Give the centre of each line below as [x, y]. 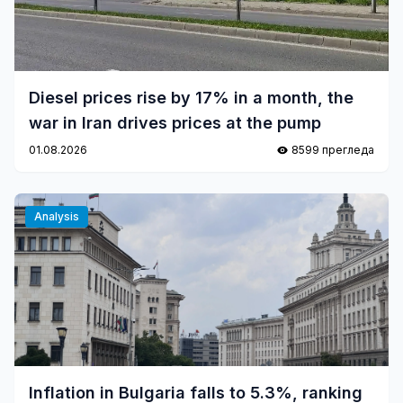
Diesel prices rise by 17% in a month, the [191, 98]
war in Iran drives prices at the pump [175, 123]
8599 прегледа [333, 150]
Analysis [57, 216]
